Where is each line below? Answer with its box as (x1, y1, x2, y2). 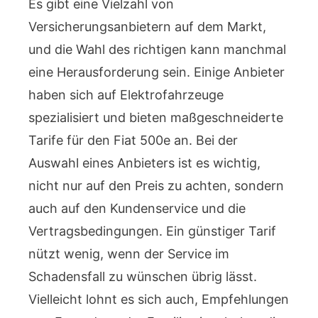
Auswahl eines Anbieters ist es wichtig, (28, 155, 261, 170)
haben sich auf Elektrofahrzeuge (28, 87, 224, 102)
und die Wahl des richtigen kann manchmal (28, 42, 286, 57)
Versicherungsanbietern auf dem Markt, (28, 19, 266, 34)
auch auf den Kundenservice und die (28, 201, 246, 216)
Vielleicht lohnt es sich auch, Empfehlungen (28, 292, 289, 307)
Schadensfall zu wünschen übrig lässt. (28, 269, 257, 284)
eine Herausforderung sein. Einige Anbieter (28, 65, 285, 79)
